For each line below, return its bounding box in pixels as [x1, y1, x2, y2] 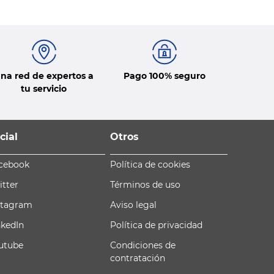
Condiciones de [110, 239, 176, 251]
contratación [110, 252, 165, 264]
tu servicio [21, 83, 67, 94]
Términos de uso [110, 179, 180, 190]
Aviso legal [110, 199, 157, 210]
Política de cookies [110, 158, 190, 170]
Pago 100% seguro [124, 70, 206, 81]
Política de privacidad [110, 219, 202, 231]
